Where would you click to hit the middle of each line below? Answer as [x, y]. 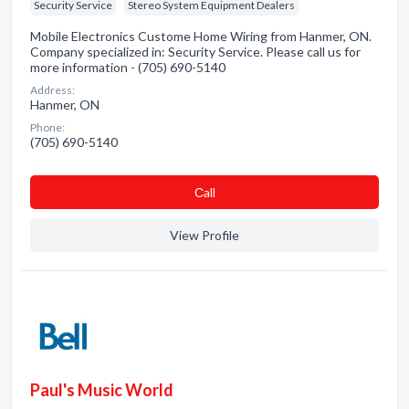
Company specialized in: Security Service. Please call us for [195, 52]
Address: [52, 90]
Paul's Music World [102, 390]
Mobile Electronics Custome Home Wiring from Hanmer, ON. [201, 36]
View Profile [204, 235]
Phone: [47, 127]
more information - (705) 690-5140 [128, 67]
